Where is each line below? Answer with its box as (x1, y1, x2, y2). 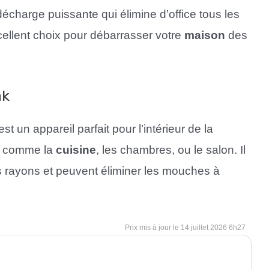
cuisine (56, 143, 96, 156)
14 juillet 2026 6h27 (181, 223, 246, 232)
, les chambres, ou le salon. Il (96, 143, 246, 156)
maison (184, 29, 225, 42)
